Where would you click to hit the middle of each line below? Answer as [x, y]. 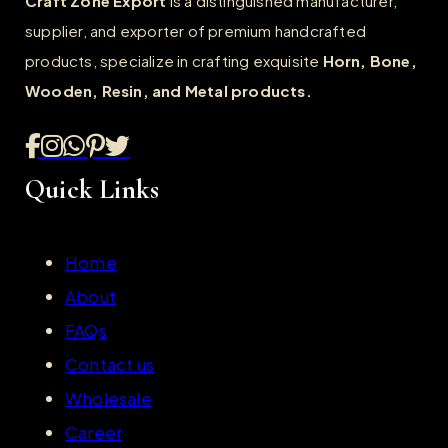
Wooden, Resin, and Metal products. [168, 91]
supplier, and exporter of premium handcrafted [196, 31]
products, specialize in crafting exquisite [174, 61]
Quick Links [92, 190]
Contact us [109, 364]
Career [94, 432]
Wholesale [108, 398]
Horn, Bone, [369, 61]
